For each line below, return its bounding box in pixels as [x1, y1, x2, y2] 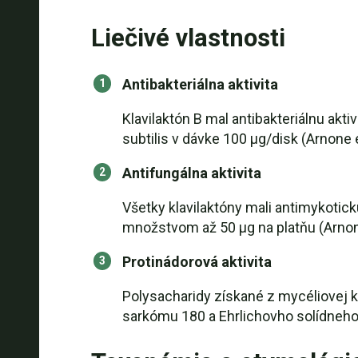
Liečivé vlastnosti [90, 23, 285, 53]
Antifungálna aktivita [121, 165, 261, 181]
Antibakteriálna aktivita [121, 76, 278, 93]
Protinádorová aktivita [121, 253, 272, 270]
